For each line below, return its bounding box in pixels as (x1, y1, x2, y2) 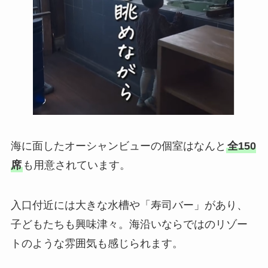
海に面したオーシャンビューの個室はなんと (10, 139, 226, 152)
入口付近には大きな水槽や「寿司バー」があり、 (10, 199, 248, 212)
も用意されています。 (22, 159, 130, 171)
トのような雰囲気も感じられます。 (10, 237, 183, 250)
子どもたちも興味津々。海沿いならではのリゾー (10, 218, 248, 231)
